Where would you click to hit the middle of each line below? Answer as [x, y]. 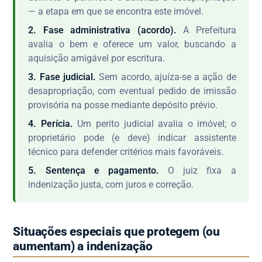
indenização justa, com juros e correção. [111, 184]
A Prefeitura [206, 30]
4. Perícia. [51, 123]
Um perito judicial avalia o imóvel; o [154, 123]
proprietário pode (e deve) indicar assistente [132, 137]
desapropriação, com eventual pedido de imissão [132, 91]
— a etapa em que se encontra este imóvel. [116, 11]
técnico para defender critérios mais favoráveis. [126, 151]
